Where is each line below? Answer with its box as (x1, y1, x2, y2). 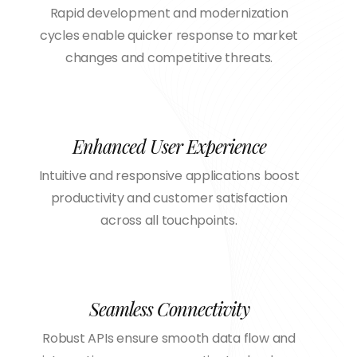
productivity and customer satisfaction (50, 188, 288, 207)
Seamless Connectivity (88, 296, 249, 321)
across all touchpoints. (100, 210, 237, 229)
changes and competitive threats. (65, 48, 273, 67)
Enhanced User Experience (72, 133, 266, 159)
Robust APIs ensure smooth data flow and (42, 328, 296, 347)
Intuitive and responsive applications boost (38, 166, 300, 185)
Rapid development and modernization (49, 3, 288, 22)
